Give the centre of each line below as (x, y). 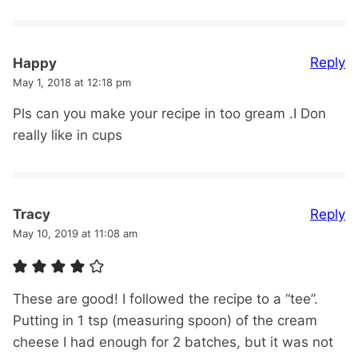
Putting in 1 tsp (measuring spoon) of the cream (165, 321)
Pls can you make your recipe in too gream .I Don (169, 113)
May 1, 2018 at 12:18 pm (72, 82)
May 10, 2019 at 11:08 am (75, 234)
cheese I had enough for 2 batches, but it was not (173, 342)
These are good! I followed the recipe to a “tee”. (165, 299)
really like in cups (68, 135)
